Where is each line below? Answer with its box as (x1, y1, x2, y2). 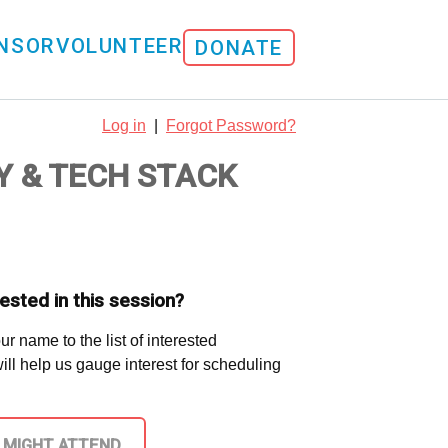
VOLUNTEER (55, 34, 183, 59)
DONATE (195, 36, 283, 61)
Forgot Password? (166, 116, 296, 134)
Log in (102, 116, 146, 134)
